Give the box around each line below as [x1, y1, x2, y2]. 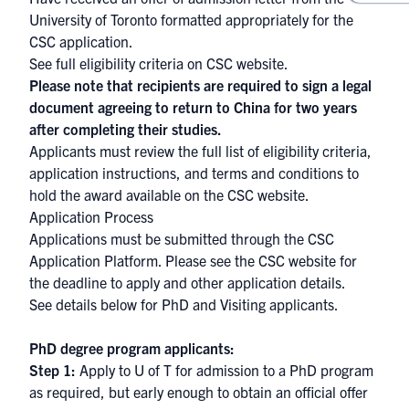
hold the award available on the [29, 185, 227, 204]
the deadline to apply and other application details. [29, 273, 346, 291]
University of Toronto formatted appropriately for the [29, 10, 353, 28]
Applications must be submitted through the [29, 229, 308, 247]
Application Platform [29, 251, 158, 269]
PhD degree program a [29, 339, 172, 357]
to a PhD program [259, 361, 373, 379]
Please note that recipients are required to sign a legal [29, 76, 372, 94]
